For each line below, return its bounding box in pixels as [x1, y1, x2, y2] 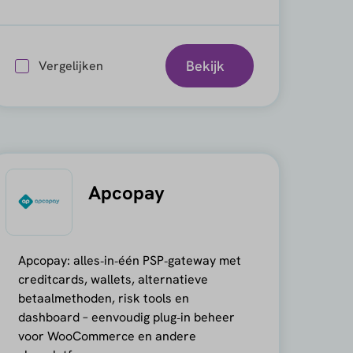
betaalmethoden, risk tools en [17, 290, 189, 307]
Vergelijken [38, 57, 103, 74]
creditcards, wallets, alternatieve [17, 271, 208, 288]
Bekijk [185, 56, 225, 75]
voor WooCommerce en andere [17, 328, 196, 344]
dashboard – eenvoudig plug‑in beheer [17, 309, 235, 325]
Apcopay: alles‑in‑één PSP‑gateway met [17, 252, 241, 269]
